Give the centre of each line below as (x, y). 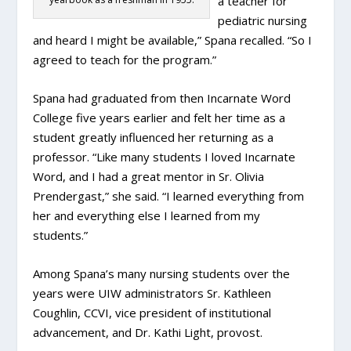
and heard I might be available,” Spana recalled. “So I (173, 40)
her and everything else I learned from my (147, 215)
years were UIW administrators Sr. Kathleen (152, 293)
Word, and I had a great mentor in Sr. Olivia (149, 176)
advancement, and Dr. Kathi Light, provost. (148, 332)
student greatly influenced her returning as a (154, 137)
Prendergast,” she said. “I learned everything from (169, 195)
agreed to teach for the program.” (125, 59)
